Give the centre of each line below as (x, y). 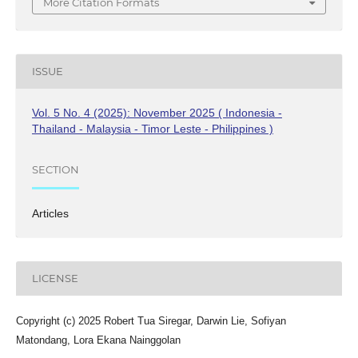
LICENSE (55, 278)
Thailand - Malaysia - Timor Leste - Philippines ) (152, 128)
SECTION (55, 170)
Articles (50, 213)
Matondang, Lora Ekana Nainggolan (98, 340)
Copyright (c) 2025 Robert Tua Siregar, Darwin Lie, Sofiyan (151, 320)
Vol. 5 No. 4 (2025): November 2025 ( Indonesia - (157, 112)
